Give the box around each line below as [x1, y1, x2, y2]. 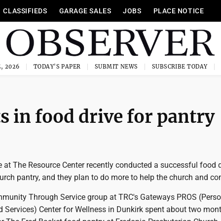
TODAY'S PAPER [33, 63, 81, 70]
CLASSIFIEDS [3, 7, 47, 15]
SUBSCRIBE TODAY [151, 63, 208, 70]
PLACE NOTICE [153, 7, 204, 15]
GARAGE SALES [59, 7, 111, 15]
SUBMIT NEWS [94, 63, 138, 70]
